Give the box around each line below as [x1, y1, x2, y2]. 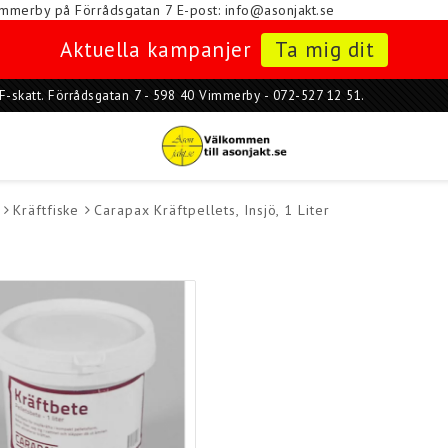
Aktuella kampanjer [60, 36, 251, 63]
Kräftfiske [13, 201, 80, 219]
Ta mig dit [275, 36, 374, 63]
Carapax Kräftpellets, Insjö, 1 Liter [94, 201, 330, 219]
